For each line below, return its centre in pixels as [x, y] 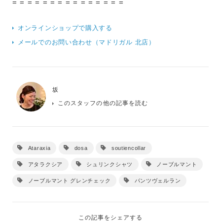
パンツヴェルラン [158, 180]
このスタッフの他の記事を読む [103, 103]
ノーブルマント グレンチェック [69, 180]
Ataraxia [39, 148]
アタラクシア [45, 164]
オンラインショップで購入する [65, 28]
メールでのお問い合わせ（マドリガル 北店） [87, 42]
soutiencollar [129, 148]
